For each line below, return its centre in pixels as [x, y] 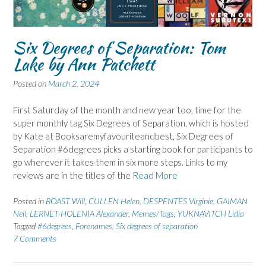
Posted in [29, 201]
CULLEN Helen [114, 201]
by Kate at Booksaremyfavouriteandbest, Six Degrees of [123, 136]
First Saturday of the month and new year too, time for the [127, 110]
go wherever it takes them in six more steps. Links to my [120, 162]
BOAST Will [65, 201]
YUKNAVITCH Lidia [211, 214]
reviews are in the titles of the [73, 175]
